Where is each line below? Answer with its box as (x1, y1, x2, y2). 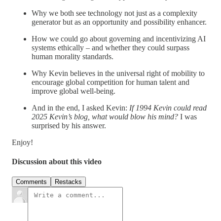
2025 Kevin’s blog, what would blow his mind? (32, 112, 178, 121)
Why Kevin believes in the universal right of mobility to (32, 69, 205, 77)
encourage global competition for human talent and (32, 77, 189, 86)
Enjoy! (12, 138, 33, 147)
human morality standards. (32, 52, 113, 61)
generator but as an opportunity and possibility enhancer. (32, 17, 207, 26)
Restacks (55, 178, 82, 186)
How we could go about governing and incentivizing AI (32, 34, 206, 43)
